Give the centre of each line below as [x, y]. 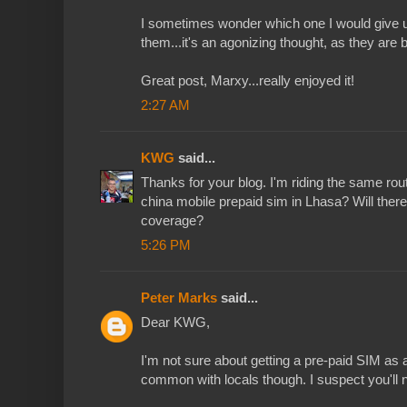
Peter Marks [179, 298]
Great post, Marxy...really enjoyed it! [248, 81]
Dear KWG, [175, 323]
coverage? [172, 221]
